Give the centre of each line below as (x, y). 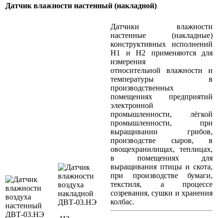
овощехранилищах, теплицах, (162, 149)
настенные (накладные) (162, 36)
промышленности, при (162, 123)
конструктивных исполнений (162, 44)
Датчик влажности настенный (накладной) (81, 5)
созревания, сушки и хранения (162, 193)
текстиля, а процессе (162, 184)
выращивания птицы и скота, (162, 167)
